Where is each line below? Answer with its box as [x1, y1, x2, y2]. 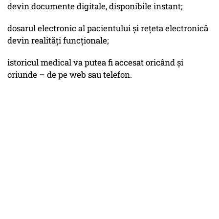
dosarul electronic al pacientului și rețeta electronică [7, 22, 208, 34]
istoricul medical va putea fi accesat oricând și [7, 57, 183, 68]
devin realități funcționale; [7, 35, 109, 46]
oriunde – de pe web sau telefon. [7, 69, 132, 81]
